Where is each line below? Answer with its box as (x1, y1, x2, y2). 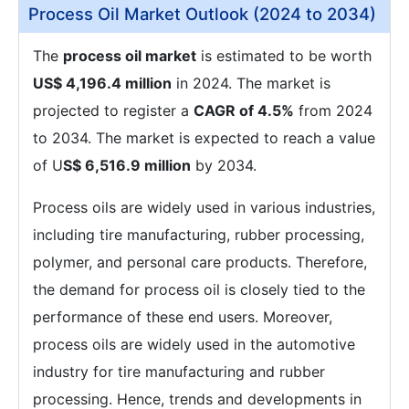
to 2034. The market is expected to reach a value (33, 129, 375, 147)
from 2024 (294, 101, 372, 120)
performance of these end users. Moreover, (33, 308, 332, 326)
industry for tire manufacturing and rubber (33, 362, 325, 381)
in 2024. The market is (172, 74, 330, 92)
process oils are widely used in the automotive (33, 335, 355, 353)
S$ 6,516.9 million (63, 156, 191, 174)
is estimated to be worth (196, 47, 372, 65)
